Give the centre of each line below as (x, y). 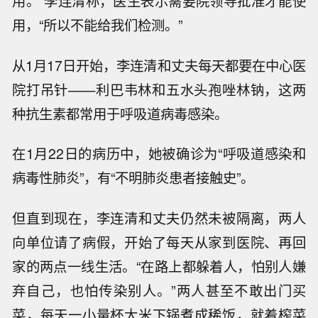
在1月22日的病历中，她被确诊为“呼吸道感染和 (159, 154)
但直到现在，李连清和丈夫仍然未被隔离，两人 (159, 218)
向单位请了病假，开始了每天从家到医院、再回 (159, 242)
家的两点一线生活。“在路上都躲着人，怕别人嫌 (159, 267)
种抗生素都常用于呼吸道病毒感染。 (120, 113)
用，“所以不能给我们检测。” (98, 24)
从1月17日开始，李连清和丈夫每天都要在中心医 (159, 65)
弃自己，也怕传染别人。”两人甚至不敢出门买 (159, 291)
